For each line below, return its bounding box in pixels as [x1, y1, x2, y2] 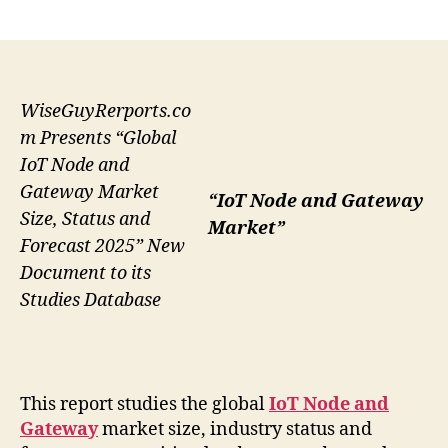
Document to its [20, 262, 151, 286]
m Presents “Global [20, 127, 176, 151]
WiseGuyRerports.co [20, 100, 191, 124]
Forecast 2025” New [20, 235, 185, 259]
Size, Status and [20, 208, 150, 232]
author [143, 2, 190, 22]
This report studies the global [20, 393, 269, 417]
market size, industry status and [98, 418, 372, 442]
